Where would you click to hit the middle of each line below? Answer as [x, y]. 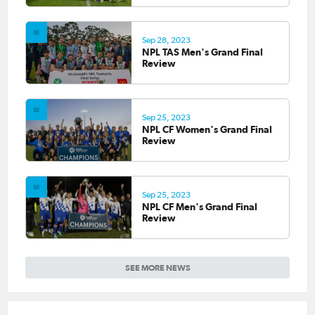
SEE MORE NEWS [157, 267]
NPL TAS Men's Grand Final [202, 52]
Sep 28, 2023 [166, 40]
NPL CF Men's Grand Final [199, 207]
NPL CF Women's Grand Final [207, 130]
